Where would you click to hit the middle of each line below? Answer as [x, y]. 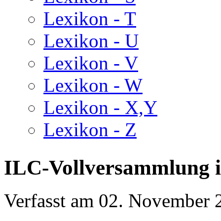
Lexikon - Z [90, 129]
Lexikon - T [90, 18]
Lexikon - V [91, 63]
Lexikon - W [93, 85]
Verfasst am [51, 200]
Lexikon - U [91, 41]
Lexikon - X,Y [100, 107]
